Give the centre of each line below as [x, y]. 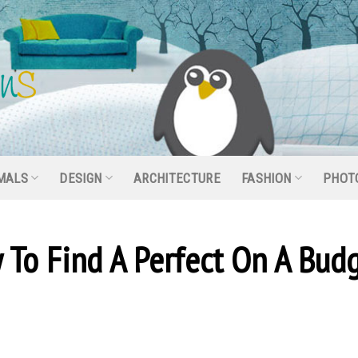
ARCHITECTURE [177, 178]
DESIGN [81, 178]
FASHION [267, 178]
